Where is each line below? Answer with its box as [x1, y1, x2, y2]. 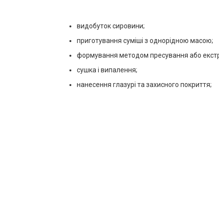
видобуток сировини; [77, 22, 145, 30]
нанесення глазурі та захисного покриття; [77, 81, 212, 88]
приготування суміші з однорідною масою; [77, 37, 213, 44]
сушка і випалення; [77, 66, 137, 74]
